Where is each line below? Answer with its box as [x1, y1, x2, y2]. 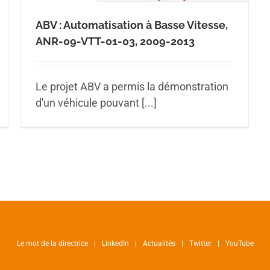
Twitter [189, 239, 212, 248]
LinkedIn [101, 239, 129, 248]
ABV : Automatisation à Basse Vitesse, [36, 19, 228, 32]
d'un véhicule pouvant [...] [36, 96, 157, 110]
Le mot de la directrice [16, 239, 88, 248]
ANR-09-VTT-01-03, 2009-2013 [36, 35, 195, 48]
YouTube [225, 239, 254, 248]
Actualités [142, 239, 175, 248]
